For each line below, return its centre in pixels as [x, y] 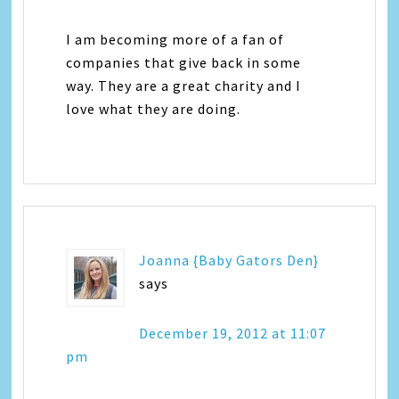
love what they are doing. [154, 109]
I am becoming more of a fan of [175, 40]
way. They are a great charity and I [184, 86]
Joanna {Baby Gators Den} [229, 261]
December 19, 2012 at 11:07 [233, 334]
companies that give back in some [184, 63]
